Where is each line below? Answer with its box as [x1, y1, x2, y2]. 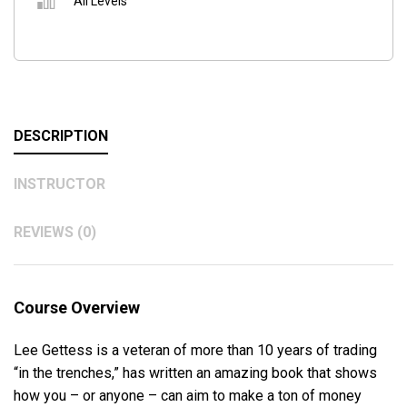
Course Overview [14, 297, 140, 317]
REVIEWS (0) [14, 223, 96, 241]
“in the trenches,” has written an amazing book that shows [14, 363, 377, 382]
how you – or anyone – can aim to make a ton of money [14, 386, 362, 404]
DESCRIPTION [14, 126, 108, 144]
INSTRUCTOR [14, 174, 105, 193]
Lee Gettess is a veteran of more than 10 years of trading [14, 341, 377, 359]
